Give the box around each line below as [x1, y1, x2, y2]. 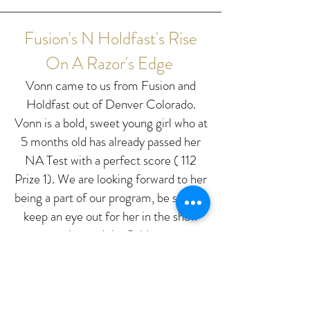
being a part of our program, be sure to [15, 188, 207, 207]
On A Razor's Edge [46, 51, 173, 76]
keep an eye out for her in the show [23, 207, 199, 226]
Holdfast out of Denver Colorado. [26, 95, 196, 113]
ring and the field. [64, 226, 154, 244]
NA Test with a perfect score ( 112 [25, 151, 197, 170]
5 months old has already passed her [21, 132, 201, 151]
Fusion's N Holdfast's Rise [24, 26, 197, 51]
